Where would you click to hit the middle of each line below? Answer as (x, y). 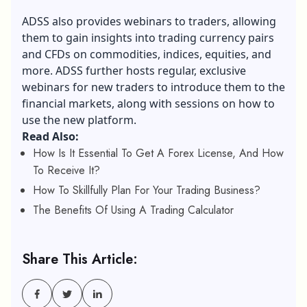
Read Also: (50, 136)
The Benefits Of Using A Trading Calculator (133, 210)
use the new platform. (79, 120)
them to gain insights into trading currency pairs (148, 37)
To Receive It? (66, 170)
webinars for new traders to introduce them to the (153, 87)
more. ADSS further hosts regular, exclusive (134, 70)
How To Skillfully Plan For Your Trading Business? (147, 190)
